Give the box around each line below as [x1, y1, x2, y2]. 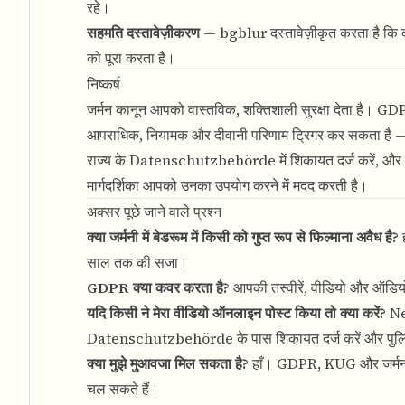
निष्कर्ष [87, 74, 120, 94]
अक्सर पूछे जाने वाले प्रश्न [87, 202, 221, 221]
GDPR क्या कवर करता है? [87, 278, 230, 297]
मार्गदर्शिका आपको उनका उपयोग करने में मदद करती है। [87, 175, 368, 195]
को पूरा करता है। [87, 48, 175, 68]
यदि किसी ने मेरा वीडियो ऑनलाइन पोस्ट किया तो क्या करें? [87, 303, 386, 323]
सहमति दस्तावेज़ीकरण [87, 23, 200, 42]
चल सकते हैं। [87, 379, 159, 399]
